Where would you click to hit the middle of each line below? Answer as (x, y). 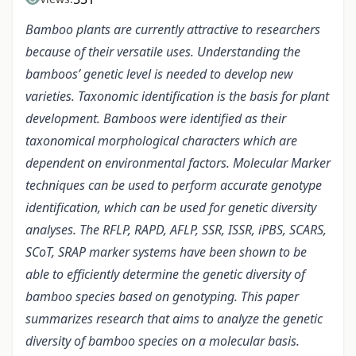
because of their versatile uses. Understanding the (163, 52)
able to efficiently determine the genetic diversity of (165, 275)
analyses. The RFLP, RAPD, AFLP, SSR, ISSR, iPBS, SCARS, (176, 230)
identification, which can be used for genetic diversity (171, 208)
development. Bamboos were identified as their (156, 119)
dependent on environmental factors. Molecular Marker (178, 163)
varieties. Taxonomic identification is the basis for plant (177, 97)
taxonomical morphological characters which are (161, 141)
